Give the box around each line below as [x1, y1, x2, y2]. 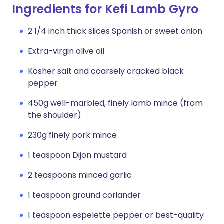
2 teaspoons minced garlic [28, 169, 132, 181]
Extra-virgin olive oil [28, 45, 104, 57]
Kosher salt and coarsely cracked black [28, 65, 184, 77]
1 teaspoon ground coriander [28, 189, 141, 201]
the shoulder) [28, 109, 81, 121]
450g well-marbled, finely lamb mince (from [28, 97, 203, 109]
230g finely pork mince [28, 129, 117, 141]
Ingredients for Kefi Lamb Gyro [12, 1, 198, 17]
